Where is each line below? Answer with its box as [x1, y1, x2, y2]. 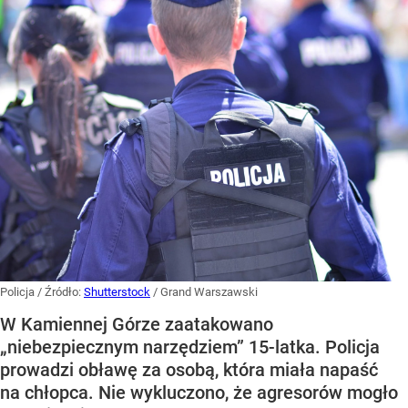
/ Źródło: [37, 284, 84, 299]
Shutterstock [84, 284, 150, 299]
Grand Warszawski [160, 284, 258, 299]
